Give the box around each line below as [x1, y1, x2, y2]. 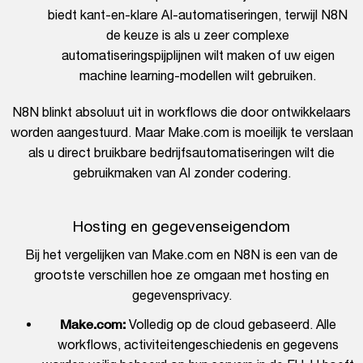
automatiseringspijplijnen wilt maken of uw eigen [61, 48, 335, 63]
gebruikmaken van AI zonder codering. [72, 165, 291, 181]
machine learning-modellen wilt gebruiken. [79, 68, 316, 83]
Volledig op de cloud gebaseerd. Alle [125, 317, 336, 332]
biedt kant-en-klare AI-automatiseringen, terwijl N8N [48, 7, 348, 23]
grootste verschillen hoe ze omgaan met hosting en [34, 267, 329, 283]
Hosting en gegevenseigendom [73, 217, 290, 236]
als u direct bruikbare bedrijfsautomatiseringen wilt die [28, 145, 335, 160]
